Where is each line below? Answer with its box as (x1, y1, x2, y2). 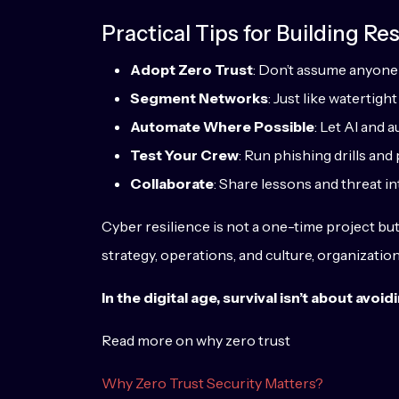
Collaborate (130, 175, 214, 192)
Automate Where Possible (130, 118, 314, 135)
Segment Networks (130, 89, 268, 107)
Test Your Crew (130, 146, 239, 164)
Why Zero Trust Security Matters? (102, 374, 323, 392)
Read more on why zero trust (102, 331, 290, 349)
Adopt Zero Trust (130, 61, 253, 78)
